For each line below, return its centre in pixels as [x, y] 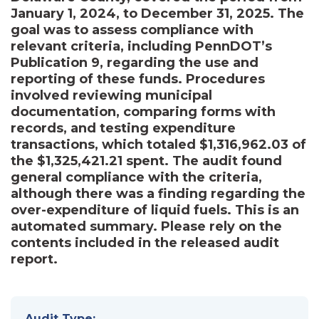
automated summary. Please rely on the [146, 226]
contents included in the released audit [145, 242]
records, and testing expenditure [123, 128]
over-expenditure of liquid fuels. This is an [155, 210]
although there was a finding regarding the [158, 193]
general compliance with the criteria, [136, 177]
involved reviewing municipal [111, 95]
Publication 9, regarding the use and [135, 62]
